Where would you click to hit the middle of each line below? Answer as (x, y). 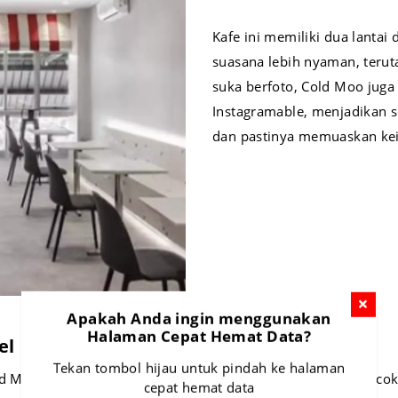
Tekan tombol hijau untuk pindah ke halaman (199, 367)
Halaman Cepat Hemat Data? (199, 336)
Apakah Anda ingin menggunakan (199, 318)
